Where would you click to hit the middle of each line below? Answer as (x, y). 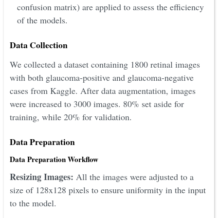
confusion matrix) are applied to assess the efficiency (110, 7)
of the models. (42, 20)
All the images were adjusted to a (134, 176)
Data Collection (39, 45)
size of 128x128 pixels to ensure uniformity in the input (108, 190)
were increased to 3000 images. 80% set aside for (97, 104)
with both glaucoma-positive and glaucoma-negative (102, 77)
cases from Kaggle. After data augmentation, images (103, 91)
